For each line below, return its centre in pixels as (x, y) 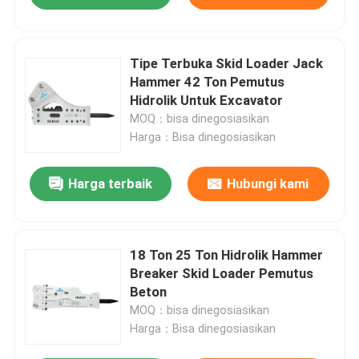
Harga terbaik (111, 184)
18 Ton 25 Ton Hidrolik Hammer (227, 255)
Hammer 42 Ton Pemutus (208, 82)
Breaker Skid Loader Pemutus (222, 274)
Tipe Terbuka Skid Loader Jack (227, 64)
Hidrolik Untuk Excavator (207, 101)
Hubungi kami (268, 184)
